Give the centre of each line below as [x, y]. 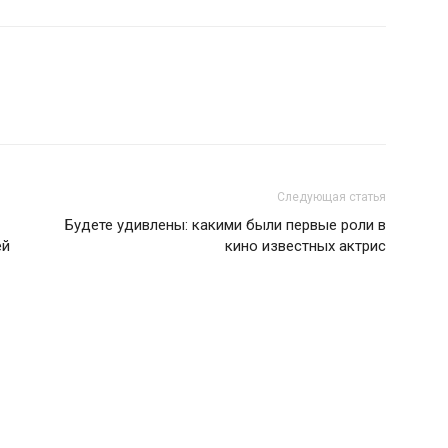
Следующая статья [331, 196]
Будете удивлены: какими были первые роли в [225, 224]
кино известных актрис [305, 245]
